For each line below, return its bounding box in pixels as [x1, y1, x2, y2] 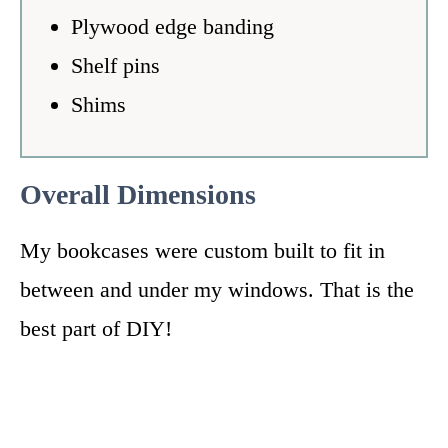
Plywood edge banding [70, 13, 274, 39]
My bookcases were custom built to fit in [20, 237, 385, 263]
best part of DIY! [20, 315, 172, 341]
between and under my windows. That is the [20, 276, 414, 302]
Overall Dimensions [20, 178, 256, 210]
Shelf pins [70, 52, 160, 78]
